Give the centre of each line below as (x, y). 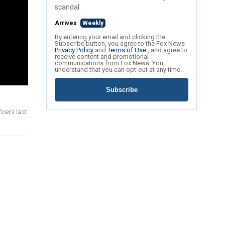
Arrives (67, 23)
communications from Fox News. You (109, 63)
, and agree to (167, 50)
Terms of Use (128, 50)
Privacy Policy (75, 50)
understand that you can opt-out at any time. (118, 70)
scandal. (68, 7)
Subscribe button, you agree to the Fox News (120, 44)
